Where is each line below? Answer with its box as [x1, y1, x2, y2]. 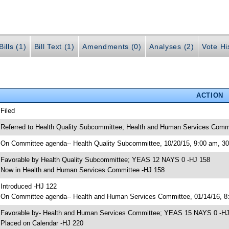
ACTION [196, 91, 223, 99]
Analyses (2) [149, 42, 194, 51]
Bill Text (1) [34, 42, 75, 51]
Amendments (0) [82, 42, 142, 51]
